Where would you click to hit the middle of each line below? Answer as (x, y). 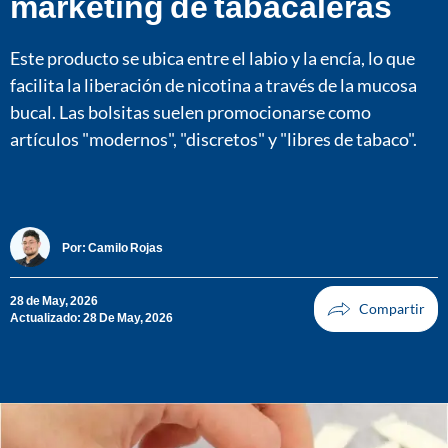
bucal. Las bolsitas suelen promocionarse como (190, 111)
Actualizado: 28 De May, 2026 (91, 318)
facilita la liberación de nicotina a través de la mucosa (213, 84)
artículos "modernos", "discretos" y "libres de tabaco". (213, 138)
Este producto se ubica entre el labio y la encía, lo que (212, 57)
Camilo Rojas (125, 247)
